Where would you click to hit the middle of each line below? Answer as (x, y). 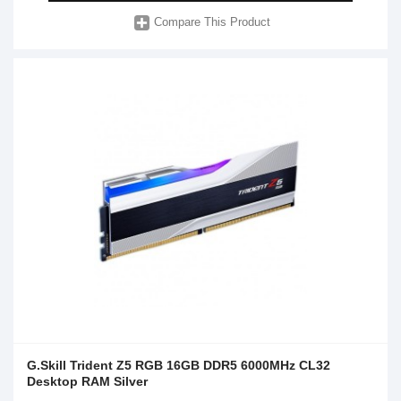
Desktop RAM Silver (87, 381)
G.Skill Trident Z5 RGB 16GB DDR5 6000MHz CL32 (179, 365)
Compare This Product (213, 22)
